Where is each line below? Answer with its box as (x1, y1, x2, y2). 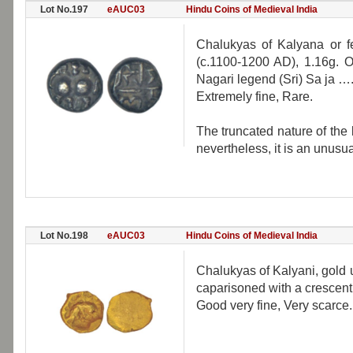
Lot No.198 (39, 230, 88, 241)
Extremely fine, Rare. (195, 90, 313, 103)
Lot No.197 (39, 4, 88, 15)
